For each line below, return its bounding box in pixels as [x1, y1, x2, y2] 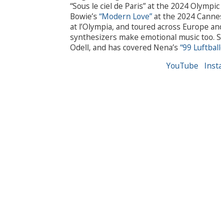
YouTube [166, 60, 198, 71]
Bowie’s [70, 10, 99, 22]
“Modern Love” [99, 10, 152, 22]
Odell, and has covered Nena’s [70, 41, 180, 53]
